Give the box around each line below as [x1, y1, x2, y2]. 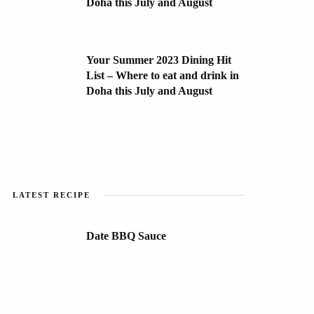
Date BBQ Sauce [86, 229, 166, 242]
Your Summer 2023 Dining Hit [86, 53, 231, 66]
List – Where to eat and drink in [86, 69, 239, 81]
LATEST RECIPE [13, 190, 90, 199]
